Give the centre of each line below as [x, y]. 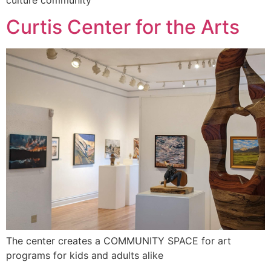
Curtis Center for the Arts [123, 27]
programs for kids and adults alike [85, 256]
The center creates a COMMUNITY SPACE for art [119, 241]
